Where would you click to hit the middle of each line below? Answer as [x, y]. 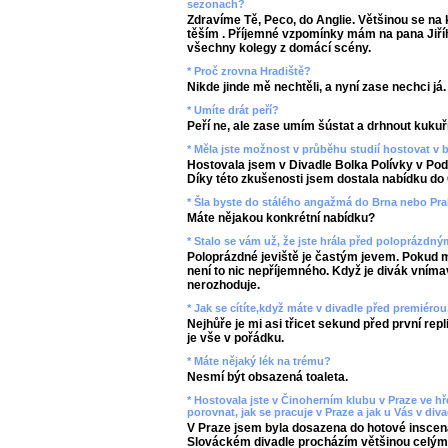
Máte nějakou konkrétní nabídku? [281, 218]
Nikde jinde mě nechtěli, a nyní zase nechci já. [316, 87]
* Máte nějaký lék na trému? [259, 361]
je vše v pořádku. [235, 338]
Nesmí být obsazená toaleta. [267, 377]
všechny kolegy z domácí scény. [279, 48]
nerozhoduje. [223, 285]
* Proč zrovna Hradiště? [249, 71]
